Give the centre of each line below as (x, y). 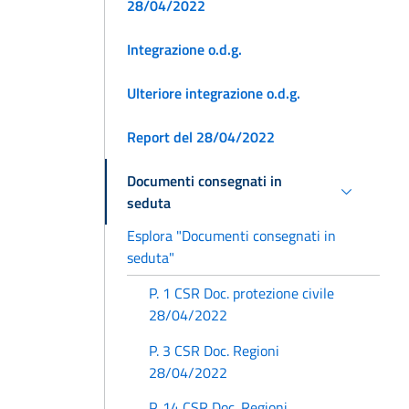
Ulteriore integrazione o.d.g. (214, 93)
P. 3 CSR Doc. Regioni (214, 350)
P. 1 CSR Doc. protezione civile (241, 294)
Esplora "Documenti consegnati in (231, 235)
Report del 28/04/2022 (201, 136)
